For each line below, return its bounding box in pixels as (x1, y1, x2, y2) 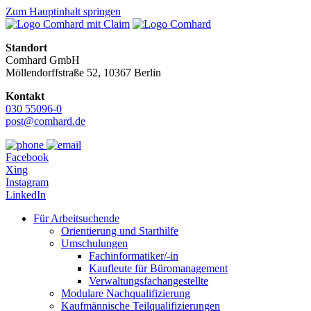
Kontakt (6, 90, 44, 102)
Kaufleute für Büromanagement (89, 262, 228, 274)
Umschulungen (61, 237, 128, 249)
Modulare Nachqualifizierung (61, 287, 190, 299)
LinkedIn (6, 189, 46, 201)
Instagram (6, 176, 49, 188)
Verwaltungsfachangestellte (89, 275, 208, 287)
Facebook (6, 151, 49, 163)
